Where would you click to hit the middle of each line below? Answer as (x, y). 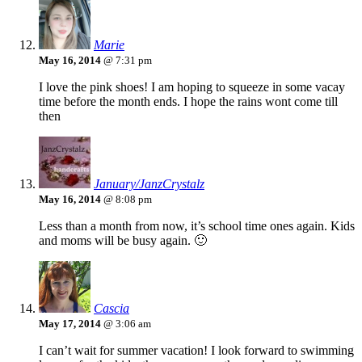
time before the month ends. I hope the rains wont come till (188, 102)
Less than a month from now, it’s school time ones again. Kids (197, 226)
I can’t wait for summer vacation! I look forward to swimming (196, 351)
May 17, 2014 (70, 324)
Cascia (112, 309)
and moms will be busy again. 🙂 (123, 241)
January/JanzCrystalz (149, 184)
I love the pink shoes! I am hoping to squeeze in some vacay (192, 87)
